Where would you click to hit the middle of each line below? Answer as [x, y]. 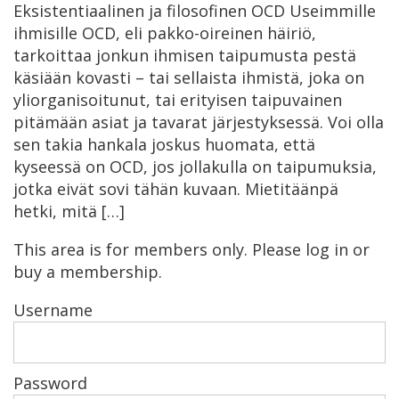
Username [53, 309]
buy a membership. [88, 271]
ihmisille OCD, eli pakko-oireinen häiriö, [165, 33]
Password [50, 383]
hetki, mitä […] [69, 211]
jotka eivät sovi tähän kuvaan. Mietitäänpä [176, 188]
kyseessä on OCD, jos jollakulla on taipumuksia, [195, 166]
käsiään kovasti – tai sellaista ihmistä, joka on [189, 77]
